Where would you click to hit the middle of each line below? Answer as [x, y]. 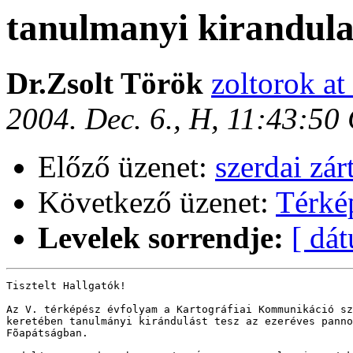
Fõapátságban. [50, 333]
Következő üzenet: [157, 203]
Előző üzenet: [126, 167]
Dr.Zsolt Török [109, 84]
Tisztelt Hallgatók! [66, 286]
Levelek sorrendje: [161, 238]
